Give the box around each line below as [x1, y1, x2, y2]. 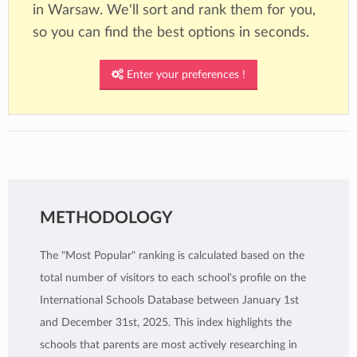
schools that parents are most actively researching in [40, 339, 297, 351]
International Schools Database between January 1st [40, 294, 299, 306]
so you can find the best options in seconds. [33, 25, 309, 39]
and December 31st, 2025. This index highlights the [40, 316, 292, 328]
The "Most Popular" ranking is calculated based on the [40, 249, 304, 261]
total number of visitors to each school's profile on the [40, 272, 306, 284]
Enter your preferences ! [124, 69, 245, 80]
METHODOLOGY [40, 210, 173, 226]
